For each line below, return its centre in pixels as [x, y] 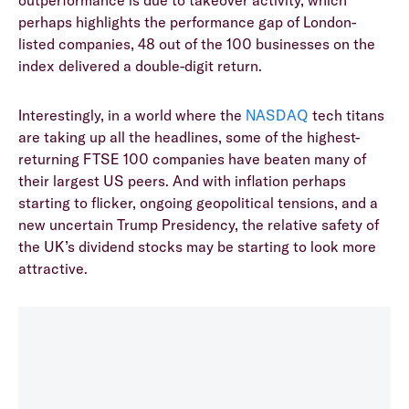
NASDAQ [277, 115]
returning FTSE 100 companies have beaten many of [192, 158]
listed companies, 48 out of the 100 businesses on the [197, 43]
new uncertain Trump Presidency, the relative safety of [199, 224]
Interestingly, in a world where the [132, 115]
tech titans [346, 115]
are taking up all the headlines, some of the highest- [189, 136]
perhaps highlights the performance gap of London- [187, 21]
